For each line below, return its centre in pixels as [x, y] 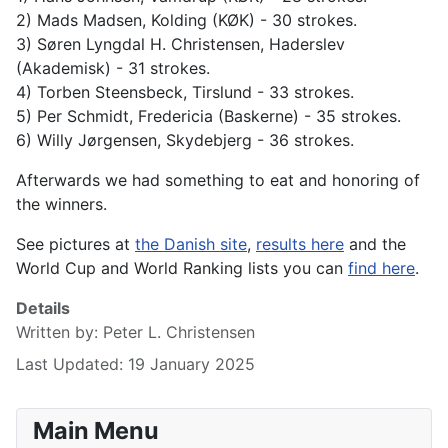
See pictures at [75, 244]
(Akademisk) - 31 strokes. [113, 68]
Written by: [59, 332]
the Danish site [191, 244]
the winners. [61, 204]
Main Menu [96, 431]
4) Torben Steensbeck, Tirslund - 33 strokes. [185, 92]
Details [43, 308]
